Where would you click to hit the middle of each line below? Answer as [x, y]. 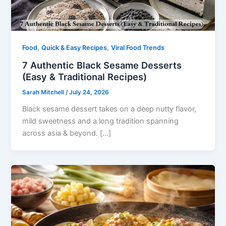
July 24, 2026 [89, 93]
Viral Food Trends [138, 48]
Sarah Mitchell [44, 93]
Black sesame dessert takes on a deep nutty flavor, [109, 109]
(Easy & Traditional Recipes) [85, 77]
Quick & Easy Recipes [74, 48]
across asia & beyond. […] [67, 133]
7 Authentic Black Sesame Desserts [102, 65]
